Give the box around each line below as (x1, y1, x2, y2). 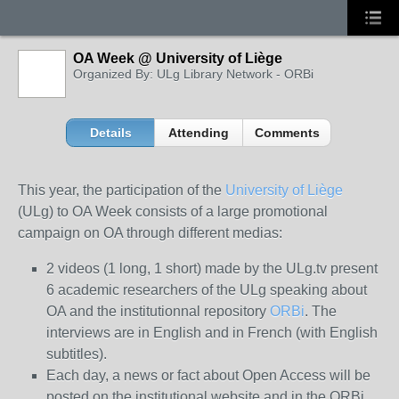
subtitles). (46, 346, 107, 362)
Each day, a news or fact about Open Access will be (46, 368, 370, 383)
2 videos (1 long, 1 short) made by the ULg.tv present (46, 261, 378, 276)
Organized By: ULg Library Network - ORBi (73, 67, 313, 81)
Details (89, 126, 132, 140)
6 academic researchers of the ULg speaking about (46, 282, 367, 297)
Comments (254, 126, 320, 140)
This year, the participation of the (18, 183, 225, 198)
